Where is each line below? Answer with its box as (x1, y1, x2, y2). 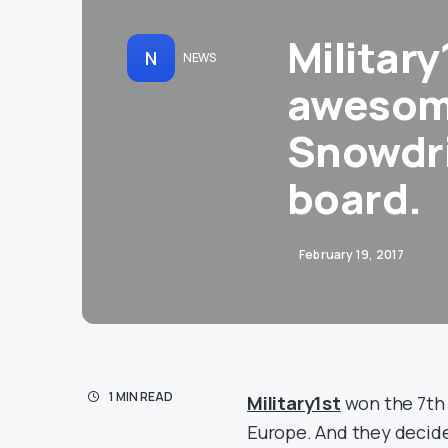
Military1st (247, 390, 341, 416)
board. (287, 169, 422, 227)
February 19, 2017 (299, 246, 405, 263)
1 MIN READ (109, 388, 173, 405)
